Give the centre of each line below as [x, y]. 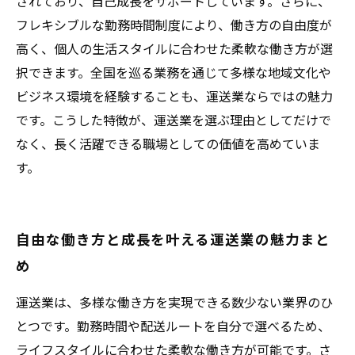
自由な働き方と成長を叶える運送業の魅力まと [173, 239]
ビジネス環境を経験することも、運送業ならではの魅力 [174, 96]
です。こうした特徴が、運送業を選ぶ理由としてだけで [174, 120]
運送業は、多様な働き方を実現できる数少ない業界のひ [174, 302]
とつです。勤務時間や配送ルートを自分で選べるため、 [173, 326]
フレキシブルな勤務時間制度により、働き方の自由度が [174, 25]
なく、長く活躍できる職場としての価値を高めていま [168, 143]
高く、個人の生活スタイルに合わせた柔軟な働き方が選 [174, 48]
